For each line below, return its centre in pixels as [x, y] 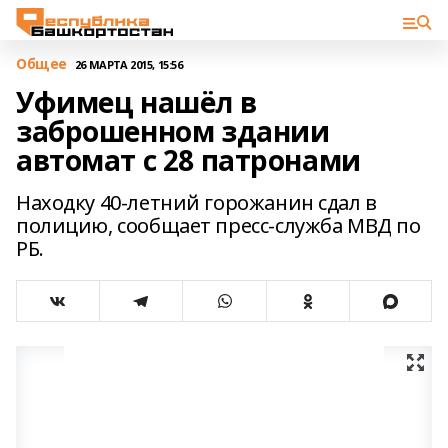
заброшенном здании [173, 131]
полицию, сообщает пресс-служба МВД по [218, 225]
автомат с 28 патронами [188, 160]
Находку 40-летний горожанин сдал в [196, 202]
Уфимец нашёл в [136, 102]
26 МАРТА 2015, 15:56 [128, 64]
